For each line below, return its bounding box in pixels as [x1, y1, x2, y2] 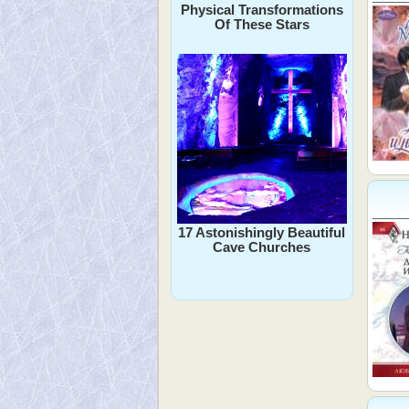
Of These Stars [214, 16, 309, 32]
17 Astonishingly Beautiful [178, 225, 346, 240]
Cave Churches [213, 239, 311, 255]
